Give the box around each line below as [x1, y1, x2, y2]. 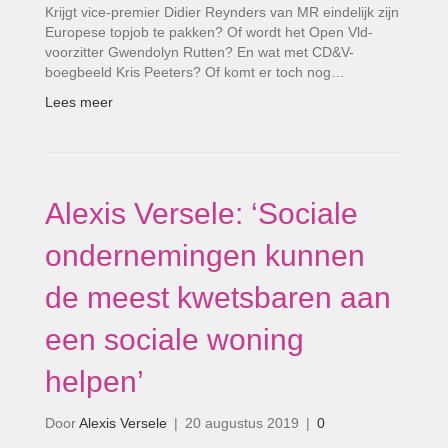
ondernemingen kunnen [45, 239, 365, 272]
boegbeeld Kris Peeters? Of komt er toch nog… [45, 64, 345, 80]
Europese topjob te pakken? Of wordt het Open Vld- [45, 24, 373, 40]
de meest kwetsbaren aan [45, 281, 391, 314]
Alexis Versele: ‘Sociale [45, 197, 358, 230]
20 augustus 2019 [185, 415, 299, 431]
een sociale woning [45, 323, 304, 356]
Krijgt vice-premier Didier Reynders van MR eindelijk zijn [45, 4, 399, 20]
